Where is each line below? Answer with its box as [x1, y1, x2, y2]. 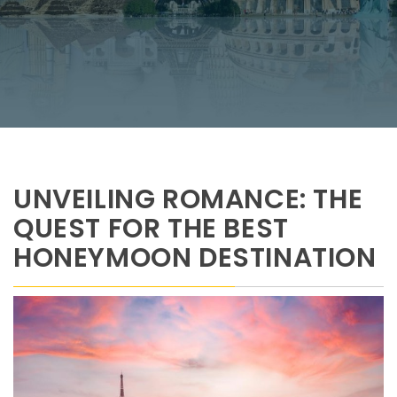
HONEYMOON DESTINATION [13, 238, 377, 276]
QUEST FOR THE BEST [13, 209, 289, 247]
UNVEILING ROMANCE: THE [13, 180, 363, 218]
